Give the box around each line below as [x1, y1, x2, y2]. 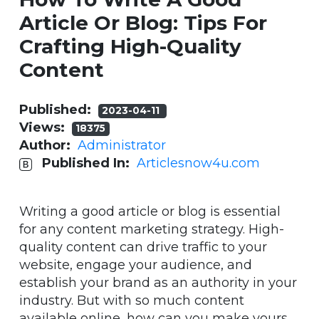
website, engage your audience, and [19, 257, 252, 273]
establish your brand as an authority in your [19, 275, 297, 291]
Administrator [78, 137, 166, 154]
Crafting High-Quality [19, 34, 241, 59]
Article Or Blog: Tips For [19, 11, 267, 36]
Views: [19, 120, 72, 136]
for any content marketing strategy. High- [19, 221, 284, 238]
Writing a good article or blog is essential [19, 204, 281, 220]
